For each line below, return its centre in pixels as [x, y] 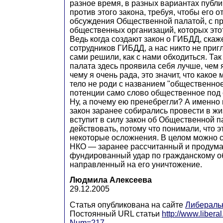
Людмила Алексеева [111, 180]
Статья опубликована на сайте [127, 205]
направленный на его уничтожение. [136, 164]
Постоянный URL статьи [116, 214]
